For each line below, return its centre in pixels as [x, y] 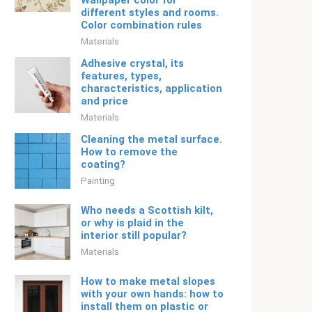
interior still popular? [134, 235]
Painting [98, 180]
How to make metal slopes [148, 281]
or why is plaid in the [132, 223]
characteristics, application [151, 88]
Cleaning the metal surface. [151, 139]
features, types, [121, 76]
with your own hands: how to [152, 294]
